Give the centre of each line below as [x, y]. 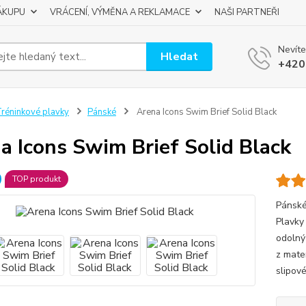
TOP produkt [36, 179]
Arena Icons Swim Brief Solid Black [205, 112]
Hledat [180, 56]
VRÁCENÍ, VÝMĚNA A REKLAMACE [120, 12]
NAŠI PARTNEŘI [247, 12]
